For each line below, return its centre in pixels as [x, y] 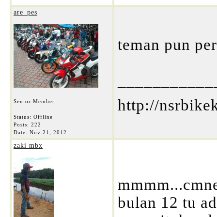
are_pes [25, 12]
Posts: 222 [27, 124]
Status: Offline [33, 117]
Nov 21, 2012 [48, 132]
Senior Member [34, 101]
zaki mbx [28, 146]
